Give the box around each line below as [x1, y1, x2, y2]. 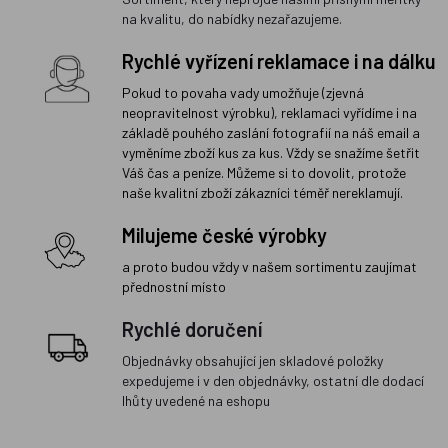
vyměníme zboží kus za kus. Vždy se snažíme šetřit [122, 144, 420, 162]
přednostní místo [122, 278, 226, 296]
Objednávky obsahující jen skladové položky [122, 352, 383, 370]
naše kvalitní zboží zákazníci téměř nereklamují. [122, 184, 403, 202]
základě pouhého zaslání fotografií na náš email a [122, 124, 420, 142]
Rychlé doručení [122, 317, 262, 342]
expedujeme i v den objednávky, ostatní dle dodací [122, 372, 424, 390]
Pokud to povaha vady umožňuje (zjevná [122, 84, 364, 102]
